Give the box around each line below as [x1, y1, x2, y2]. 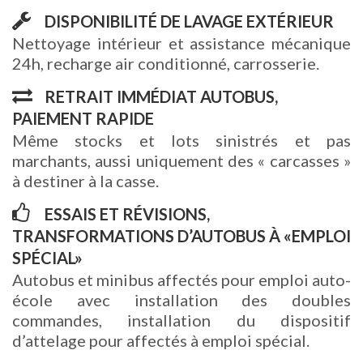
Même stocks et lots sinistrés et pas [12, 130, 351, 150]
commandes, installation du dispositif [12, 310, 351, 330]
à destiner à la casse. [12, 171, 159, 190]
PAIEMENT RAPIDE [12, 109, 154, 128]
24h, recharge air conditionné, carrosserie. [12, 53, 319, 73]
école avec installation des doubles [12, 290, 351, 310]
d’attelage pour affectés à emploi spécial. [12, 331, 310, 350]
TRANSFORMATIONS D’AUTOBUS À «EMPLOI [12, 226, 351, 246]
